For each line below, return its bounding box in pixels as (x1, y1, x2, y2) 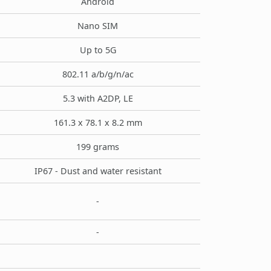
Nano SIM (77, 19, 118, 31)
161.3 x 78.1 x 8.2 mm (53, 116, 142, 128)
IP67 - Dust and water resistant (34, 165, 162, 177)
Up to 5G (79, 44, 116, 56)
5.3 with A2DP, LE (62, 92, 133, 104)
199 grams (76, 140, 119, 152)
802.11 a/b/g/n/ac (62, 68, 134, 80)
